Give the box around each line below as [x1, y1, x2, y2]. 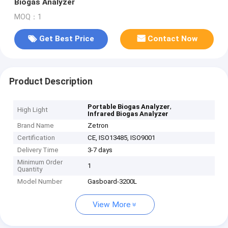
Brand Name [17, 122, 54, 130]
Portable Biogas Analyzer [88, 103, 170, 111]
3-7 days [88, 146, 113, 154]
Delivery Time [17, 146, 59, 154]
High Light [17, 106, 48, 114]
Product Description [9, 76, 93, 87]
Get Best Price [39, 34, 94, 44]
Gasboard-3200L [88, 178, 137, 186]
